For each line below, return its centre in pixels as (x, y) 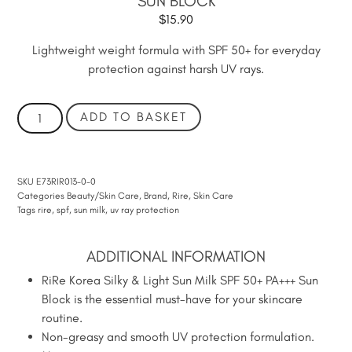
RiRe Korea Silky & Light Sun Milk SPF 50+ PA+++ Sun (180, 280)
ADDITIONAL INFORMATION (176, 257)
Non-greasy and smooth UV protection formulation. (178, 337)
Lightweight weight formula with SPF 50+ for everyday (176, 49)
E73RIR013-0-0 (66, 182)
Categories (41, 196)
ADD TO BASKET (134, 117)
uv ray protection (145, 210)
